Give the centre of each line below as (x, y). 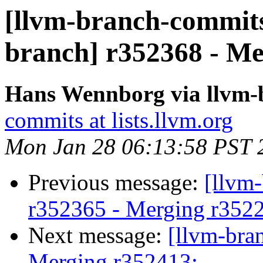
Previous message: (116, 183)
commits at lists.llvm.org (119, 120)
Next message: (98, 235)
